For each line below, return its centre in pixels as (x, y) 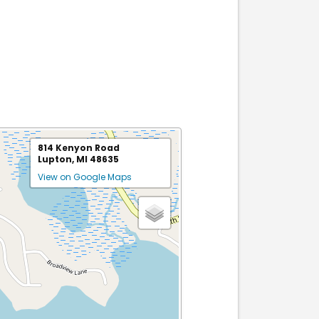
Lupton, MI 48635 (78, 159)
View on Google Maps (84, 177)
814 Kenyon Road (78, 148)
